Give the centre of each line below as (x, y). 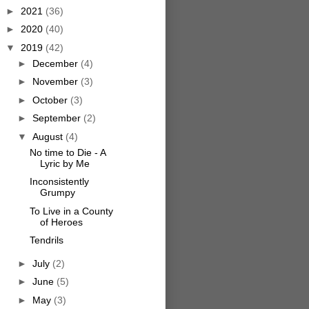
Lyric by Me (64, 163)
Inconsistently (59, 182)
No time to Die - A (67, 152)
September (58, 118)
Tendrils (46, 240)
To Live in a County (71, 211)
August (49, 136)
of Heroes (61, 222)
